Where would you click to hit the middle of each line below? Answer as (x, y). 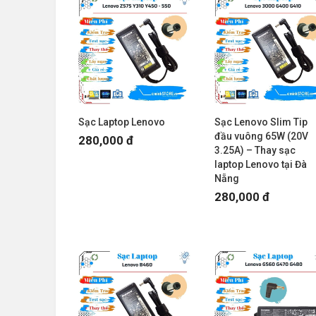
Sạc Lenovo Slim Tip (261, 122)
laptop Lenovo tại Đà (260, 164)
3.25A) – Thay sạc (255, 150)
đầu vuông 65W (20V (261, 136)
